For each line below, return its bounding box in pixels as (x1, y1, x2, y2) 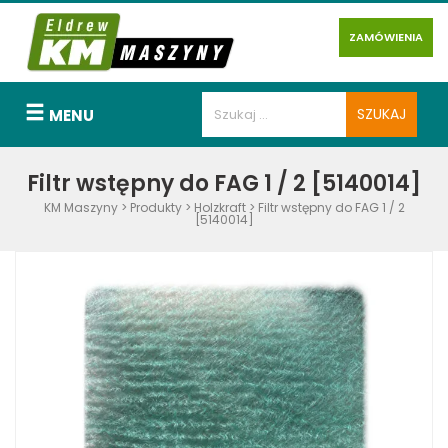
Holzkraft (193, 199, 246, 216)
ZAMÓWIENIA (348, 29, 423, 45)
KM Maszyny (43, 199, 118, 216)
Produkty (129, 199, 182, 216)
